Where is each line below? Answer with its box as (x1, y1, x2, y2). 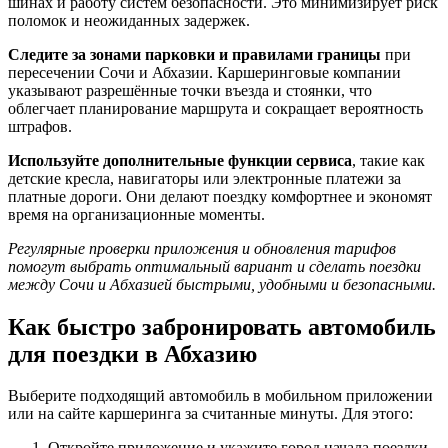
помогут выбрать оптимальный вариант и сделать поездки (8, 257, 421, 275)
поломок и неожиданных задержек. (8, 11, 250, 29)
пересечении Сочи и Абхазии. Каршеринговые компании (8, 63, 401, 81)
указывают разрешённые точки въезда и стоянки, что (8, 81, 372, 99)
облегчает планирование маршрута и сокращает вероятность (8, 99, 423, 117)
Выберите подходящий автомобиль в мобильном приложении (8, 387, 433, 405)
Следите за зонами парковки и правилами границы (8, 45, 381, 63)
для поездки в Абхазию (8, 340, 257, 367)
